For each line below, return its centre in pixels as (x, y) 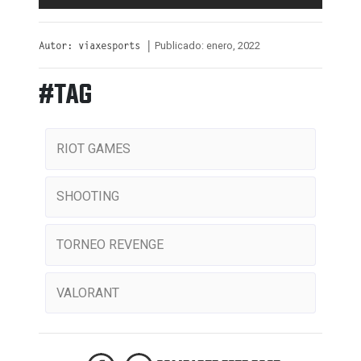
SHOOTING (87, 197)
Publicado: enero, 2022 (207, 46)
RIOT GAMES (93, 148)
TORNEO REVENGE (110, 244)
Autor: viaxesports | (95, 47)
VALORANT (87, 293)
